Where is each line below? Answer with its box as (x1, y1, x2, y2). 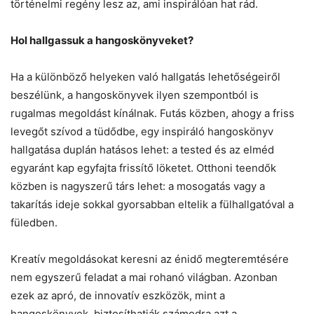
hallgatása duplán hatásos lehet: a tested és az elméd (11, 142, 274, 156)
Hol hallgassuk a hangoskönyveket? (11, 33, 193, 47)
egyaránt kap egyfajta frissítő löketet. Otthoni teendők (11, 161, 276, 175)
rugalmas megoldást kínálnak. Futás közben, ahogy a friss (11, 106, 294, 120)
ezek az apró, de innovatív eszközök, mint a (11, 288, 225, 302)
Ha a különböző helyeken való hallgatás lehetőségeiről (11, 69, 280, 83)
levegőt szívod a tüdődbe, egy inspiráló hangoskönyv (11, 124, 273, 138)
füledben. (11, 215, 57, 229)
